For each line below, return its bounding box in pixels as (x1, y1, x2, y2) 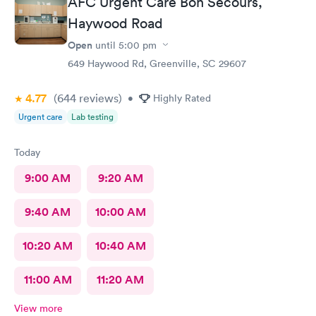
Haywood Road (68, 14, 163, 32)
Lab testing (71, 110, 114, 123)
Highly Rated (153, 91, 211, 104)
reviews (76, 90, 119, 105)
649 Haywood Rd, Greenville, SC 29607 (68, 56, 246, 70)
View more (14, 301, 63, 315)
